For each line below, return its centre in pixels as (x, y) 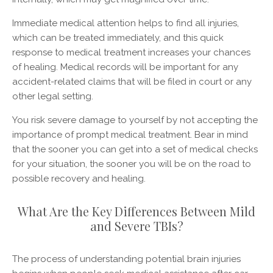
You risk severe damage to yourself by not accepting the (135, 120)
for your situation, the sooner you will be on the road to (132, 164)
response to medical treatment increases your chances (131, 52)
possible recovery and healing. (79, 178)
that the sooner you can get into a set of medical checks (135, 149)
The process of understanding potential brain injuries (126, 259)
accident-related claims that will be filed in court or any (132, 81)
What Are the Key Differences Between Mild (136, 211)
